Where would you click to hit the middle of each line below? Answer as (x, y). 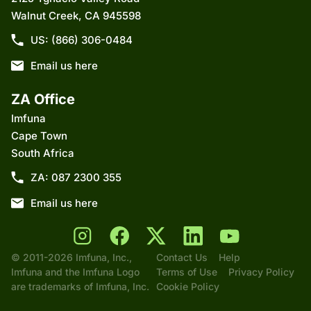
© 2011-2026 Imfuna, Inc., (72, 258)
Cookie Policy (187, 287)
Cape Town (39, 136)
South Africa (43, 153)
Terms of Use (186, 272)
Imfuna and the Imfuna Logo (75, 272)
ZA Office (43, 100)
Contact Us (182, 258)
